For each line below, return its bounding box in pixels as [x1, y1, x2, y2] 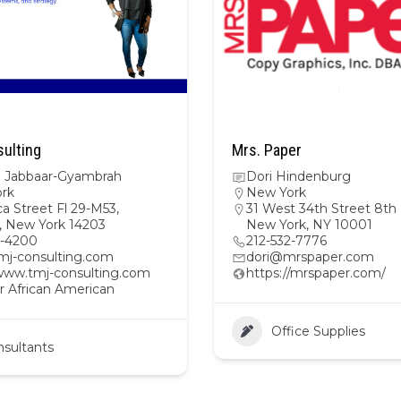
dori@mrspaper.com [246, 249, 374, 265]
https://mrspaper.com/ [246, 265, 386, 281]
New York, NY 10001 [246, 217, 372, 233]
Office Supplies [271, 323, 365, 339]
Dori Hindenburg [246, 168, 351, 184]
